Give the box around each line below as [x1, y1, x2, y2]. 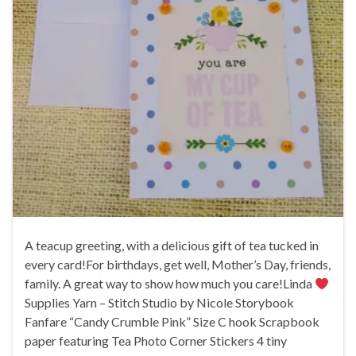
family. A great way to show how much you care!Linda [25, 276, 315, 292]
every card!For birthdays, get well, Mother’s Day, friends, [25, 257, 331, 273]
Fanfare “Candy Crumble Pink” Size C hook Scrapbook [25, 314, 319, 330]
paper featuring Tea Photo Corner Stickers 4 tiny [25, 333, 287, 349]
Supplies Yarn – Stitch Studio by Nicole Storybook [25, 295, 294, 311]
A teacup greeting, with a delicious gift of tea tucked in [25, 238, 319, 253]
